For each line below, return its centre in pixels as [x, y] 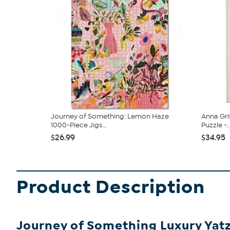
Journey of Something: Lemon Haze [110, 117]
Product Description [111, 187]
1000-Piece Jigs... [79, 125]
